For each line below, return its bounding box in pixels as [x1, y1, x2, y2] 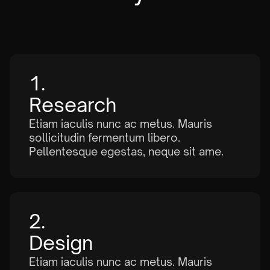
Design [29, 230, 93, 255]
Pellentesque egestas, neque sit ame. [29, 144, 224, 158]
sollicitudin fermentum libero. [29, 130, 180, 144]
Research [29, 92, 116, 117]
